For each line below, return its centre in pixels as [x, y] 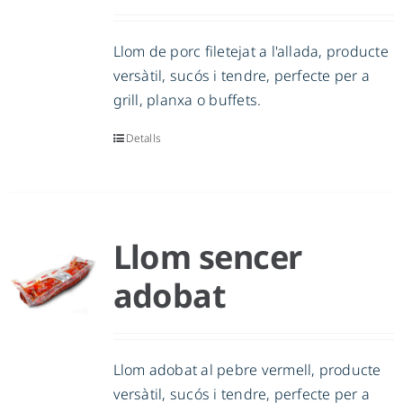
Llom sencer [207, 257]
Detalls [143, 139]
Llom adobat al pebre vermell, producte [247, 370]
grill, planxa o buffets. [187, 100]
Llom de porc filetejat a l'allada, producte [251, 52]
